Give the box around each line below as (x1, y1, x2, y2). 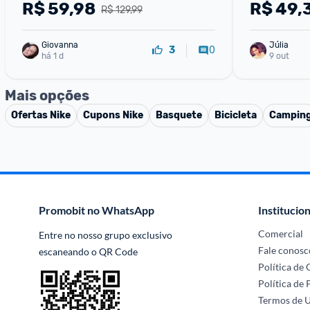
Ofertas (11, 109, 50, 121)
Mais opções (5, 87, 89, 104)
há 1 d (42, 51, 64, 61)
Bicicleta (215, 109, 257, 121)
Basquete (156, 109, 202, 121)
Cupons (83, 109, 122, 121)
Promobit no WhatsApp (39, 203, 154, 217)
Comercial (258, 228, 304, 239)
